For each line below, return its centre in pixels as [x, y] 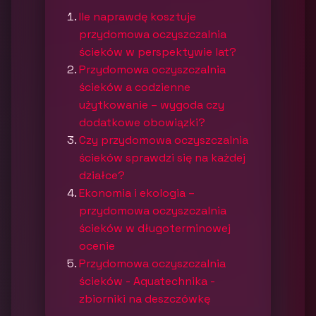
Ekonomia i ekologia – [137, 193]
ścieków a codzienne [135, 87]
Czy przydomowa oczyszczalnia [164, 140]
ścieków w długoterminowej [155, 228]
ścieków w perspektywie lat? [158, 52]
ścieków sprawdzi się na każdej [162, 158]
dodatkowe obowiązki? [142, 122]
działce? [102, 175]
